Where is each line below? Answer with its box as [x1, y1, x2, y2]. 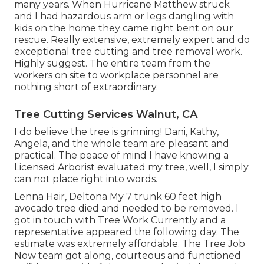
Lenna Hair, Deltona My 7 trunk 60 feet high [14, 191, 222, 203]
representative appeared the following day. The [14, 226, 239, 238]
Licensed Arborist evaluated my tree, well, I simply [14, 161, 249, 173]
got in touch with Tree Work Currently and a [14, 214, 226, 226]
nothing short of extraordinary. [14, 81, 158, 93]
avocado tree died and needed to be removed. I [14, 203, 239, 214]
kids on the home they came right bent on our [14, 22, 233, 34]
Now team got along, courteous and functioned [14, 250, 241, 262]
